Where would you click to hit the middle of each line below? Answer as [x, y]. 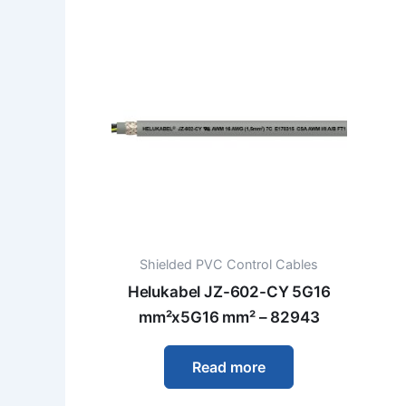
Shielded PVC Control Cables [229, 265]
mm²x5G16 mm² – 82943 [229, 318]
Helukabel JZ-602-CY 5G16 [229, 292]
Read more [229, 367]
